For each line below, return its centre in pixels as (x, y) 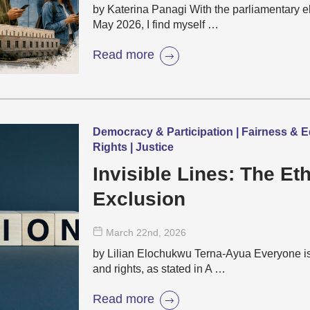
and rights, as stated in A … (159, 269)
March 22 (127, 232)
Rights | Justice (133, 147)
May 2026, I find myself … (156, 25)
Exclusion (139, 199)
